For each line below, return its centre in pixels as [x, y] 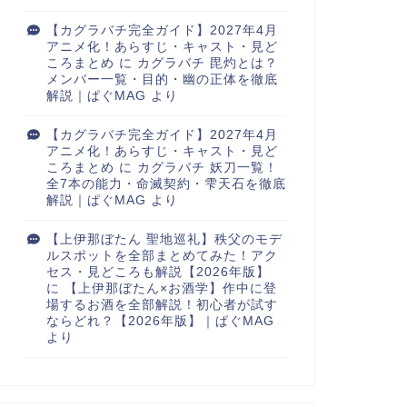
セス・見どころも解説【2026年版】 [158, 272]
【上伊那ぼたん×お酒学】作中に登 [170, 288]
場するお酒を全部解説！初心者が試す [162, 305]
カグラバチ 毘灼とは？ [207, 63]
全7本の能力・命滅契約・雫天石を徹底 [166, 184]
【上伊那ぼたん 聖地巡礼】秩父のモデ [164, 239]
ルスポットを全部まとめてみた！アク [162, 256]
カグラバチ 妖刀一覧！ [207, 168]
